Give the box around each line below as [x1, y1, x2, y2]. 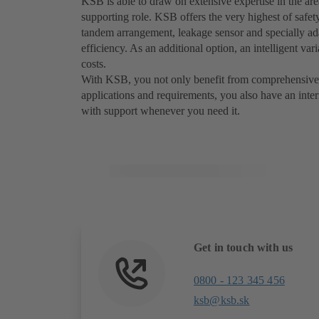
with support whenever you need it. [81, 105, 240, 117]
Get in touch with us [194, 241, 293, 254]
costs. [81, 58, 106, 70]
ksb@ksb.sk [194, 294, 250, 307]
